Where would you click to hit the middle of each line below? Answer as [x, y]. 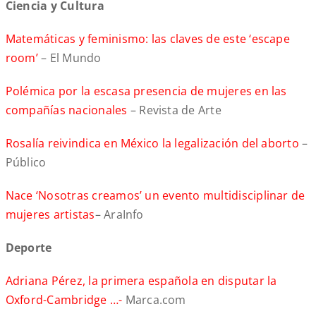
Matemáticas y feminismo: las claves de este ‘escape [147, 39]
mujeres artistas [50, 215]
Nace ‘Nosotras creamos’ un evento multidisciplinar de [155, 196]
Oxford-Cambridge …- [65, 300]
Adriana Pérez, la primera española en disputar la [141, 281]
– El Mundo [69, 58]
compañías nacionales [68, 110]
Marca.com [156, 300]
